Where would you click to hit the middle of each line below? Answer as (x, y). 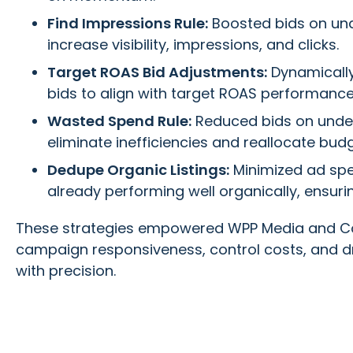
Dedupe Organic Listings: (138, 169)
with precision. (66, 270)
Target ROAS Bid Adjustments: (157, 72)
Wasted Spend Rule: (119, 121)
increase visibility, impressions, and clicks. (193, 44)
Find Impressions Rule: (128, 23)
